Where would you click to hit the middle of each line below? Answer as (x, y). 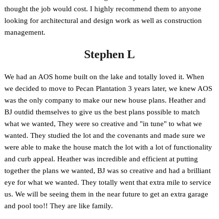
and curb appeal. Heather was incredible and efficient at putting (101, 159)
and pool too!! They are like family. (59, 206)
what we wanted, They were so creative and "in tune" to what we (103, 124)
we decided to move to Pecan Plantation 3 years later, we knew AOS (109, 89)
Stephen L (109, 55)
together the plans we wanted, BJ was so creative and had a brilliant (108, 171)
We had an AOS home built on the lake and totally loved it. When (105, 77)
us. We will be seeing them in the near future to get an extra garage (107, 194)
